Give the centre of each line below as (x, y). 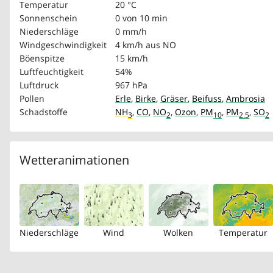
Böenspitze (42, 58)
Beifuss (207, 98)
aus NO (161, 45)
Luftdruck (39, 85)
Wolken (179, 232)
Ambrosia (246, 98)
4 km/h (129, 45)
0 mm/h (131, 31)
